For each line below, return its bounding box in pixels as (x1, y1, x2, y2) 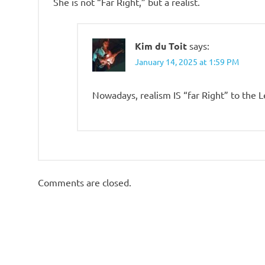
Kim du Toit (135, 40, 187, 53)
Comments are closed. (38, 176, 131, 189)
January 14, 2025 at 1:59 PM (135, 56, 239, 67)
